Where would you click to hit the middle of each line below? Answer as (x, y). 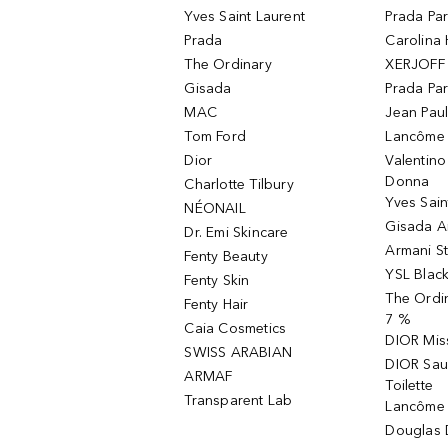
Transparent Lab (238, 400)
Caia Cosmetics (235, 328)
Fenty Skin (217, 280)
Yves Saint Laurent (245, 16)
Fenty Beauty (226, 256)
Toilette (409, 385)
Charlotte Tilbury (239, 184)
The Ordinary (228, 64)
